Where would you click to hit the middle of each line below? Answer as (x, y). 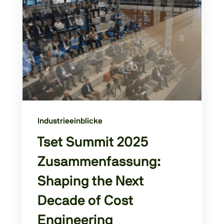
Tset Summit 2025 (93, 143)
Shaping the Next (91, 182)
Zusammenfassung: (99, 162)
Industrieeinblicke (70, 121)
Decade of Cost (85, 201)
